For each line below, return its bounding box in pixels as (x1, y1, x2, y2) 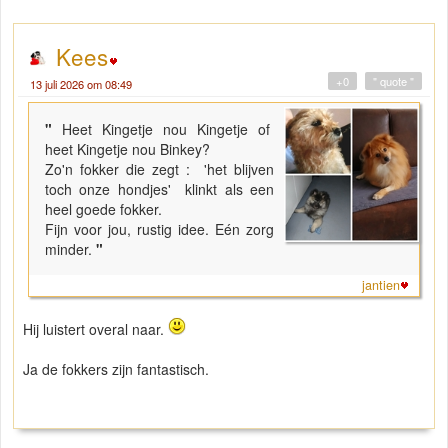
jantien (362, 276, 400, 295)
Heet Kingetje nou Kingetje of (62, 119, 275, 140)
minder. (45, 239, 92, 260)
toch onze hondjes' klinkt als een (45, 179, 275, 200)
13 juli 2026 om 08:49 (30, 76, 132, 93)
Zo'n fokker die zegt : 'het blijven (45, 159, 275, 180)
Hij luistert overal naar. (23, 319, 168, 340)
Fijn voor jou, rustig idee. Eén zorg (45, 219, 275, 240)
